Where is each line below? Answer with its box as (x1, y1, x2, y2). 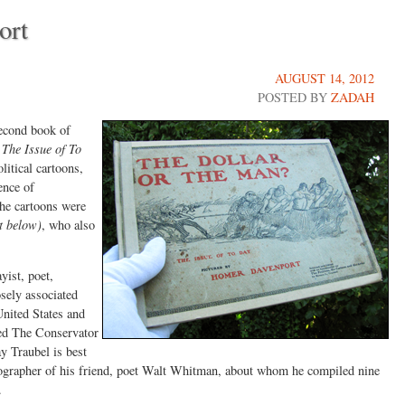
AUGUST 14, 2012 (275, 70, 374, 87)
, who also (42, 216, 95, 233)
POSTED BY (258, 89, 331, 106)
